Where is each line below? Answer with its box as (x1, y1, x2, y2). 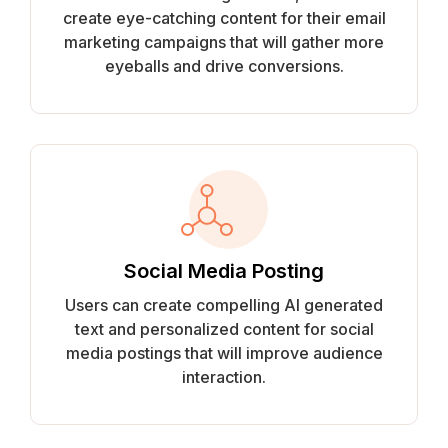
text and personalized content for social (74, 319, 374, 339)
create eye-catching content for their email (62, 8, 386, 28)
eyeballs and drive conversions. (104, 56, 344, 76)
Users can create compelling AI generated (65, 295, 383, 315)
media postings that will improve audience (65, 343, 383, 363)
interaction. (182, 367, 266, 387)
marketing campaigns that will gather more (64, 32, 384, 52)
